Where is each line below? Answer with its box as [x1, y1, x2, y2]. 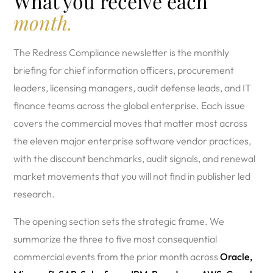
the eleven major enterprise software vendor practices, [13, 135, 251, 147]
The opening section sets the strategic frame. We [13, 215, 224, 227]
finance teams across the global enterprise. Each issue [13, 99, 245, 112]
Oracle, [220, 250, 252, 263]
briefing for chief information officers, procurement [13, 64, 234, 76]
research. [13, 188, 55, 200]
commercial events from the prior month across [13, 250, 220, 263]
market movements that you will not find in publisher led [13, 170, 250, 182]
